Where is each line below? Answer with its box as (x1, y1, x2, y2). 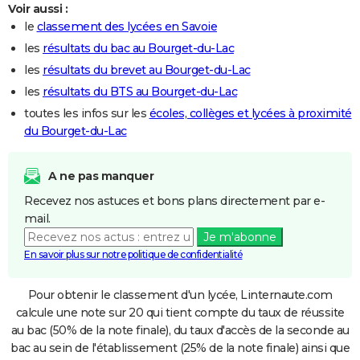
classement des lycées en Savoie (36, 18, 217, 34)
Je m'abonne (202, 229, 276, 244)
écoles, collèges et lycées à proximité (149, 105, 352, 121)
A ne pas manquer (48, 168, 153, 183)
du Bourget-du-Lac (24, 123, 127, 138)
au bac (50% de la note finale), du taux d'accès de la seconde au (10, 322, 350, 337)
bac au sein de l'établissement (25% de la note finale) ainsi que (10, 340, 350, 355)
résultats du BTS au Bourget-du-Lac (43, 84, 237, 99)
